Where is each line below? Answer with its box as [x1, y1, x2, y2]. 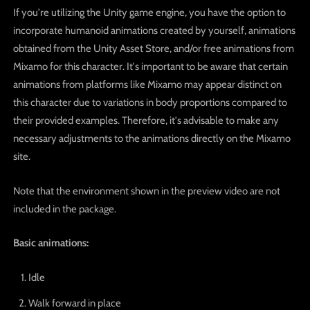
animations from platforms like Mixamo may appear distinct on [12, 78, 282, 91]
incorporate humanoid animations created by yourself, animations [12, 24, 295, 37]
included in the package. [12, 202, 116, 215]
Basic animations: [12, 237, 89, 250]
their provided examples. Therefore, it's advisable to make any [12, 114, 279, 127]
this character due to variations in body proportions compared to [12, 96, 287, 109]
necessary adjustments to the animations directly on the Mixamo [12, 132, 291, 145]
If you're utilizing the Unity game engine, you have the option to [12, 6, 286, 19]
